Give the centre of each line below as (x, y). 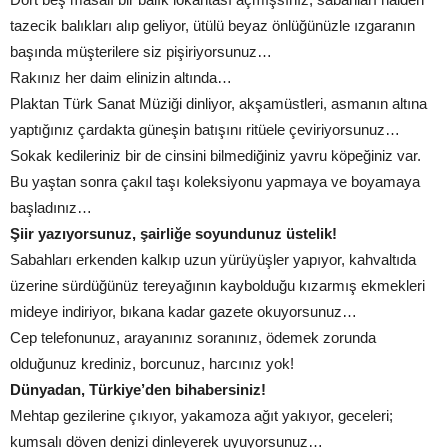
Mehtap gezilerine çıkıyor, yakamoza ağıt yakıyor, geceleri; (201, 416)
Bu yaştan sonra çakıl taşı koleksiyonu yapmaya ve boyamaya (215, 182)
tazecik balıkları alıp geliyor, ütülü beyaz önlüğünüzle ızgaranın (212, 26)
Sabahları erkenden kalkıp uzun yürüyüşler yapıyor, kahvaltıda (213, 260)
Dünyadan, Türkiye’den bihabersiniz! (138, 390)
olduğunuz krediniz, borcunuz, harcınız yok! (152, 364)
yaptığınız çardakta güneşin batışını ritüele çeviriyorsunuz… (205, 130)
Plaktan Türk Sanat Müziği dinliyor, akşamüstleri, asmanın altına (218, 104)
